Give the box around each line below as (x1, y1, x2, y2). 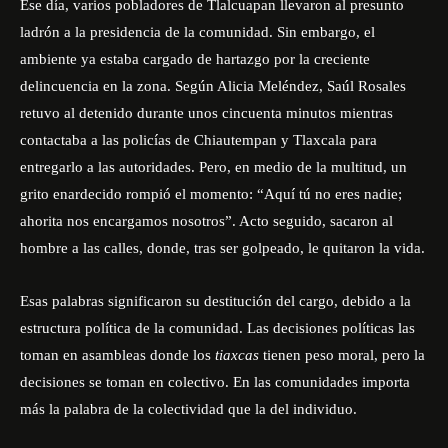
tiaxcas (215, 347, 263, 363)
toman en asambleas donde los (20, 347, 215, 363)
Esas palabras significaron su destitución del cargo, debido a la (20, 293, 411, 309)
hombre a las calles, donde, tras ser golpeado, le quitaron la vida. (20, 240, 425, 256)
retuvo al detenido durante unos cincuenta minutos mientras (20, 105, 393, 121)
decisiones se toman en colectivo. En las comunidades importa (20, 374, 410, 390)
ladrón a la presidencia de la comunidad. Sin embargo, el (20, 24, 375, 40)
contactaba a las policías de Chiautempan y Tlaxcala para (20, 132, 377, 148)
